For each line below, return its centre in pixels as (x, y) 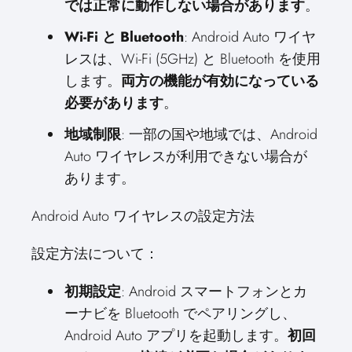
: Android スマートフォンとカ (214, 291)
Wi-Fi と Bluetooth (124, 37)
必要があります (114, 103)
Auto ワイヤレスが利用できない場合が (186, 156)
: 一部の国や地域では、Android (219, 134)
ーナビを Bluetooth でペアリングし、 (180, 313)
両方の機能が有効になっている (220, 81)
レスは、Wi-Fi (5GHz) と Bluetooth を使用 (192, 59)
